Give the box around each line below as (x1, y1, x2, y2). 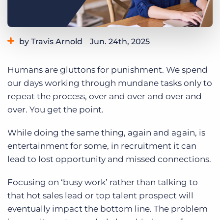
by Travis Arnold (19, 37, 82, 47)
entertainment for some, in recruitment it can (7, 141, 196, 151)
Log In (165, 1, 192, 11)
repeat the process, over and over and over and (7, 91, 202, 102)
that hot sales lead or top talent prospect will (7, 191, 193, 201)
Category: (7, 53, 36, 61)
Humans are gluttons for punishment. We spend (7, 65, 208, 75)
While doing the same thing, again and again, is (7, 128, 205, 138)
